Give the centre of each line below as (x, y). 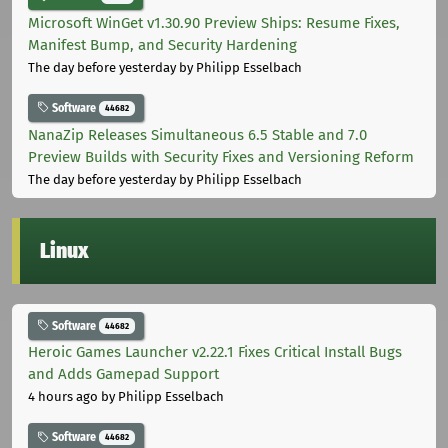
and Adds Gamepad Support (123, 374)
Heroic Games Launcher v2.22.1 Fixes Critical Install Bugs (215, 352)
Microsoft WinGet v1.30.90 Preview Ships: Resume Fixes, (214, 22)
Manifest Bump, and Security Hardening (162, 44)
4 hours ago (63, 397)
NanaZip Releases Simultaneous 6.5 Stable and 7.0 (197, 134)
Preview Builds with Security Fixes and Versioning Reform (221, 156)
